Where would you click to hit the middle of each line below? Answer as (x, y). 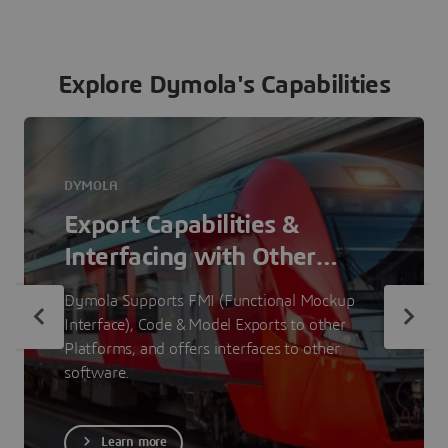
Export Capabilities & (181, 224)
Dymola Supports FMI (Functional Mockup (209, 300)
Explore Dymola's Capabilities (224, 84)
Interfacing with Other (190, 256)
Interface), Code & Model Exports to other (205, 324)
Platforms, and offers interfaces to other (202, 348)
